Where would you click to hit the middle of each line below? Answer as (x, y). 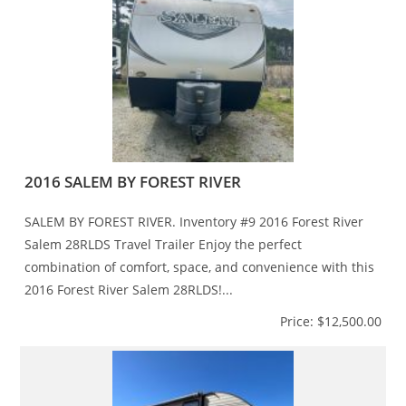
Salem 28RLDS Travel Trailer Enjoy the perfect (164, 244)
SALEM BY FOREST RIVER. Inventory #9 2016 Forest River (194, 221)
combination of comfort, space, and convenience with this (200, 266)
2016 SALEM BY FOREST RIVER (133, 181)
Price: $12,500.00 (330, 321)
